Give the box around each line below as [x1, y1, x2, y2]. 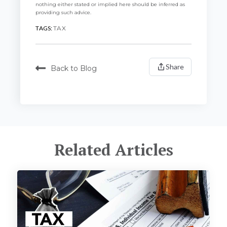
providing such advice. [35, 9, 92, 16]
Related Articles [54, 139, 173, 161]
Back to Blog [51, 64, 97, 73]
